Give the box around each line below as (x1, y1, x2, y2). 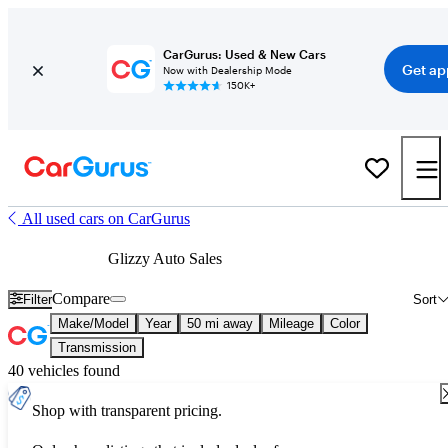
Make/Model (58, 316, 129, 331)
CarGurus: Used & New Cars (162, 47, 326, 61)
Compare (52, 290, 111, 307)
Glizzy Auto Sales (108, 250, 222, 267)
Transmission (58, 340, 136, 355)
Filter (23, 291, 53, 307)
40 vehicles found (8, 362, 120, 379)
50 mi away (187, 316, 253, 331)
